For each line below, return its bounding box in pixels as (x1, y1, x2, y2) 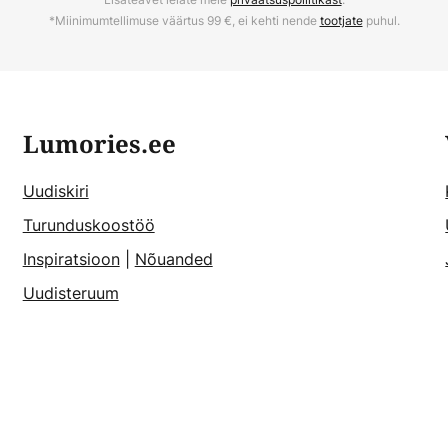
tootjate (319, 12, 363, 30)
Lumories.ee (22, 127, 176, 163)
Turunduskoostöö (22, 214, 155, 237)
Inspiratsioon (22, 248, 120, 271)
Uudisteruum (22, 282, 119, 305)
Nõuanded (134, 248, 213, 271)
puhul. (362, 12, 400, 30)
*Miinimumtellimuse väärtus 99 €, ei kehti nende (48, 12, 320, 30)
